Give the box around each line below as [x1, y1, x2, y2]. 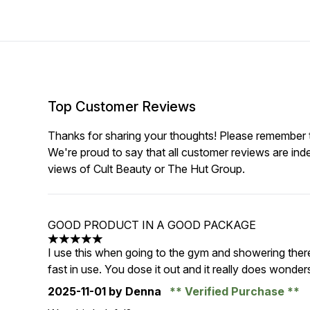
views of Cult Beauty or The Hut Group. [48, 162, 246, 176]
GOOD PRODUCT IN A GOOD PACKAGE [48, 218, 257, 232]
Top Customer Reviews [48, 98, 197, 115]
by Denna [106, 284, 165, 298]
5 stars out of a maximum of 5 [47, 239, 197, 253]
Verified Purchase [182, 284, 288, 298]
